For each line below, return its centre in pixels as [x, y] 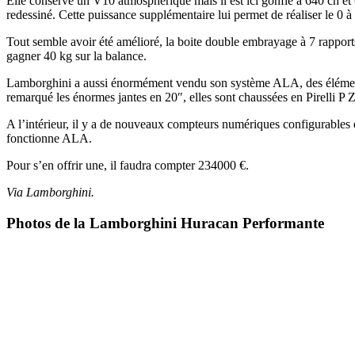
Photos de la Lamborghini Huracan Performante [165, 223]
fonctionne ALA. [49, 138]
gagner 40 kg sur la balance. [76, 55]
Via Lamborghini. [50, 192]
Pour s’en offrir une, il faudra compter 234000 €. [128, 165]
